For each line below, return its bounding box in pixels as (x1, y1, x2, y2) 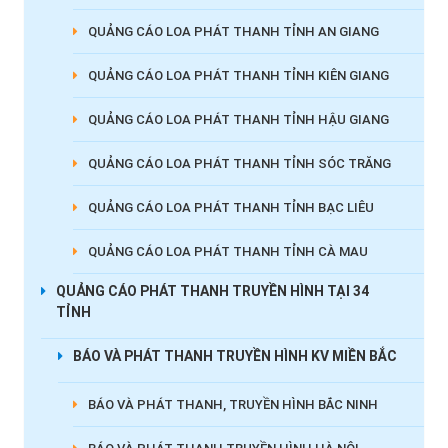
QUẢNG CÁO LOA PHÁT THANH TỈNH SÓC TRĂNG (87, 156, 391, 172)
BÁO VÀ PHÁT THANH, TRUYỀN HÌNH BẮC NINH (87, 397, 378, 413)
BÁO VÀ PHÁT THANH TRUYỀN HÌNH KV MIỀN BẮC (72, 348, 397, 365)
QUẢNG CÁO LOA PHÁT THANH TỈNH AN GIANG (87, 24, 379, 40)
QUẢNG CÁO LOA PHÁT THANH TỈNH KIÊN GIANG (87, 68, 389, 84)
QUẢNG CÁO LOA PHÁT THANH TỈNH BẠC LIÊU (87, 200, 374, 216)
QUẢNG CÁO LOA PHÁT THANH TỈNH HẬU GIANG (87, 112, 389, 128)
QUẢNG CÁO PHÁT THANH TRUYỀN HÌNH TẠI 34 (55, 283, 369, 300)
